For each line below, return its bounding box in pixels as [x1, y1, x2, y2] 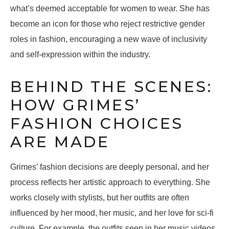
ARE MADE [10, 132, 109, 152]
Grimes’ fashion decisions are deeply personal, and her [10, 163, 209, 172]
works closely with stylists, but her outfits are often [10, 193, 189, 202]
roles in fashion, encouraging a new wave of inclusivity [10, 35, 207, 44]
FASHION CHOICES [10, 114, 184, 133]
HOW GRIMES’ [10, 96, 141, 115]
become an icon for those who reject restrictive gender [10, 19, 205, 29]
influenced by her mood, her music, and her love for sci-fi [10, 209, 214, 218]
